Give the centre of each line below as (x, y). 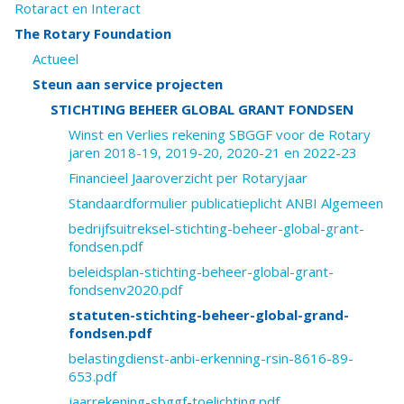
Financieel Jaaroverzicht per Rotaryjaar (188, 178)
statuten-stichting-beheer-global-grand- (209, 315)
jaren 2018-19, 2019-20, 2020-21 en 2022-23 (213, 153)
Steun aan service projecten (128, 84)
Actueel (55, 59)
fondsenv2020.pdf (125, 290)
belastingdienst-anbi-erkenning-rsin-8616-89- (211, 358)
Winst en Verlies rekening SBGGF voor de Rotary (220, 135)
